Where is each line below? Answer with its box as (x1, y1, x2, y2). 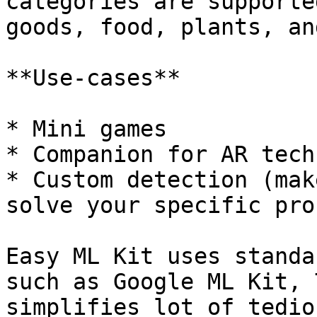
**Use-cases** (6, 65, 180, 91)
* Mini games (6, 116, 167, 142)
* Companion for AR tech (6, 142, 315, 167)
